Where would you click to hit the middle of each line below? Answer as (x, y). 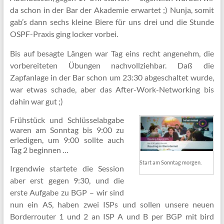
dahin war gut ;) (36, 101)
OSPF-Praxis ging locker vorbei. (64, 34)
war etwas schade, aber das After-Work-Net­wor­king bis (112, 89)
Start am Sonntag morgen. (171, 162)
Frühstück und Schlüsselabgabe (67, 120)
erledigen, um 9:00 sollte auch (67, 140)
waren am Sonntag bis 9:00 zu (67, 130)
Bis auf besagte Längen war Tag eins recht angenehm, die (112, 53)
